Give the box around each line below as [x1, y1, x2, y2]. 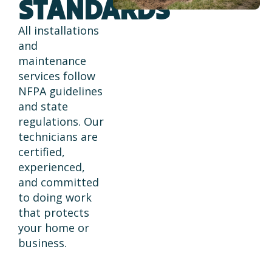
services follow [18, 68, 95, 83]
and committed [18, 174, 99, 189]
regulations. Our [18, 114, 104, 129]
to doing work [18, 189, 92, 205]
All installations [18, 22, 99, 38]
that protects [18, 205, 89, 220]
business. [18, 235, 67, 250]
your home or [18, 220, 89, 235]
